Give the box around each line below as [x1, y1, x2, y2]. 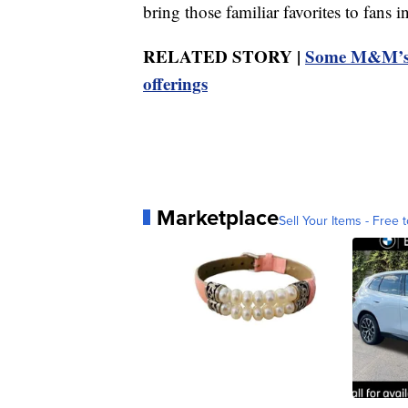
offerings [143, 70, 208, 96]
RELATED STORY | [143, 43, 305, 68]
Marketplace [157, 200, 279, 234]
